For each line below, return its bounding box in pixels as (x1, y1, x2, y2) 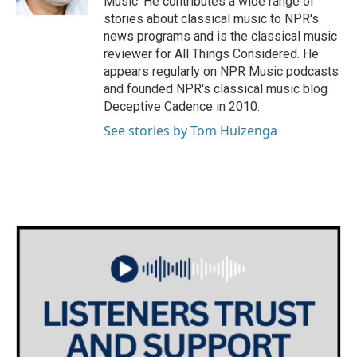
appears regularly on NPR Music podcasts (104, 64, 339, 80)
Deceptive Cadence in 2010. (104, 99, 260, 115)
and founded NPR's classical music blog (104, 81, 328, 97)
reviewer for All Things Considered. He (104, 46, 319, 62)
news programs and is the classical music (104, 29, 337, 45)
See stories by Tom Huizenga (104, 122, 277, 140)
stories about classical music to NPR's (104, 11, 319, 27)
